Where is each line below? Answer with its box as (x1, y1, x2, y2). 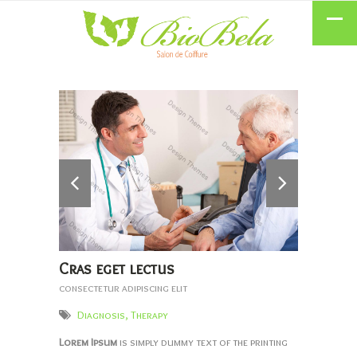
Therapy (131, 308, 168, 323)
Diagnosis (77, 308, 125, 323)
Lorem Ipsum (59, 335, 117, 350)
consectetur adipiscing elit (59, 280, 187, 296)
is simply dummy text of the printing (117, 335, 288, 350)
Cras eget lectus (59, 259, 175, 279)
